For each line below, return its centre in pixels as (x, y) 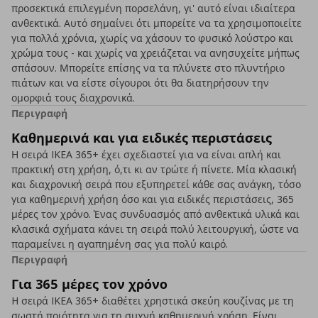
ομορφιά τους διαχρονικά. (73, 98)
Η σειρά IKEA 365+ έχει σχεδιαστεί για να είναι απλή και (146, 154)
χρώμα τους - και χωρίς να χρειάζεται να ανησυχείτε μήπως (155, 53)
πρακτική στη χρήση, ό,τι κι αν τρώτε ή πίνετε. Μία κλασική (154, 169)
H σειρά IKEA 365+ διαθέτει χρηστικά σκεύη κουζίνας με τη (153, 301)
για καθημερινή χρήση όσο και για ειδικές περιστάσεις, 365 (153, 199)
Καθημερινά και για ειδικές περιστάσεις (142, 138)
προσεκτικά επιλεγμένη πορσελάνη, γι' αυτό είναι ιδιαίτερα (153, 8)
